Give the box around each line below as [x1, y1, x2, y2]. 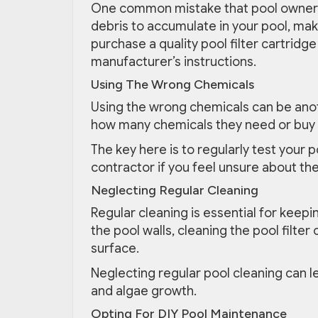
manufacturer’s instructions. [91, 54, 256, 70]
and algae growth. [91, 283, 197, 300]
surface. [91, 241, 139, 257]
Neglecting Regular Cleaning [91, 182, 258, 199]
